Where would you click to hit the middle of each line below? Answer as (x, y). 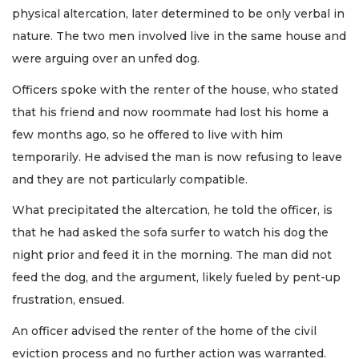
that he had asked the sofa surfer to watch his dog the (170, 233)
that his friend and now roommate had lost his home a (170, 112)
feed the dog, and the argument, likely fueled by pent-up (176, 278)
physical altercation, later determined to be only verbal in (178, 14)
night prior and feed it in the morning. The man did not (172, 255)
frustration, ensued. (68, 300)
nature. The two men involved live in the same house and (179, 36)
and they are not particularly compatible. (131, 179)
